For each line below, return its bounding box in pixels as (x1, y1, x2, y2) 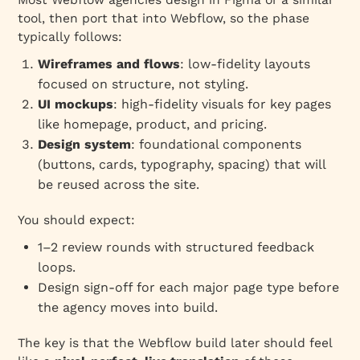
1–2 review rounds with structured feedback (38, 239, 315, 255)
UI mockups (38, 96, 114, 112)
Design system (38, 136, 132, 152)
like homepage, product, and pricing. (38, 116, 268, 132)
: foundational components (131, 136, 302, 152)
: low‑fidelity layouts (180, 55, 311, 72)
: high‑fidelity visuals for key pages (113, 96, 332, 112)
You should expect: (18, 211, 136, 227)
